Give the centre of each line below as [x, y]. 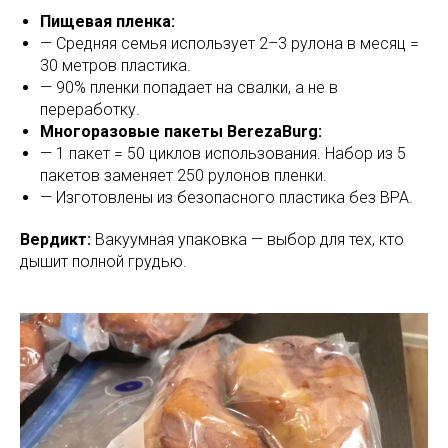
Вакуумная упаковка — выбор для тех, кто [247, 240]
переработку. [90, 110]
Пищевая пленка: [107, 22]
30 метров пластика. [115, 66]
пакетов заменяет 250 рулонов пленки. [183, 176]
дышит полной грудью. [103, 262]
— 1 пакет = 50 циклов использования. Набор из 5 [223, 154]
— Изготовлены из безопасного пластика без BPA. [226, 198]
